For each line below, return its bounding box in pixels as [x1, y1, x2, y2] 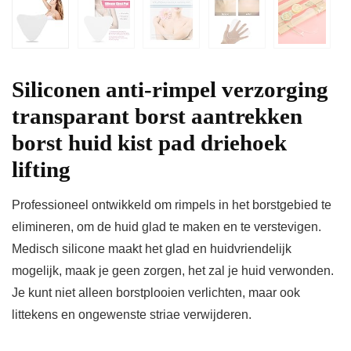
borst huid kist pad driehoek [12, 130, 287, 156]
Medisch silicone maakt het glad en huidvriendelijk [12, 242, 291, 256]
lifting [12, 157, 71, 183]
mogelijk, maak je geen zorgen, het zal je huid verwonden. [12, 264, 334, 278]
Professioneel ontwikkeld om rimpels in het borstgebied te [12, 198, 331, 212]
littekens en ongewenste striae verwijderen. [12, 308, 251, 322]
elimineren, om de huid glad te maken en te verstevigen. [12, 220, 321, 234]
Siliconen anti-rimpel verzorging [12, 77, 328, 103]
